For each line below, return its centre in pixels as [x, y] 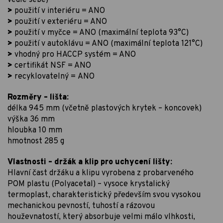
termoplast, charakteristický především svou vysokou [104, 195]
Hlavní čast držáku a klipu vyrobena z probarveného [101, 173]
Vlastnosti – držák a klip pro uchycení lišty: [90, 163]
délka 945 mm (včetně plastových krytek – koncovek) [105, 109]
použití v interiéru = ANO [59, 11]
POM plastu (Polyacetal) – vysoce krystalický [89, 184]
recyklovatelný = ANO [54, 77]
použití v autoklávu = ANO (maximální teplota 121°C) [108, 44]
